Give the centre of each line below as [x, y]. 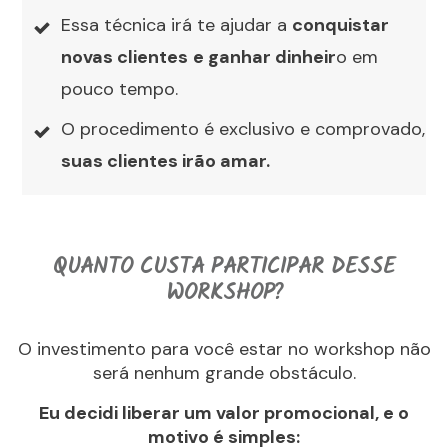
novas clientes [124, 57]
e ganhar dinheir [264, 57]
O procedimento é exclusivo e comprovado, [243, 129]
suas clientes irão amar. [165, 161]
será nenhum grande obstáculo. [224, 373]
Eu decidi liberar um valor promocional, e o [224, 413]
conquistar [340, 25]
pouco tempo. [119, 89]
